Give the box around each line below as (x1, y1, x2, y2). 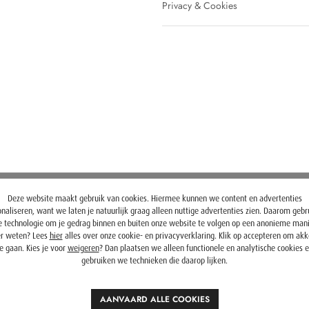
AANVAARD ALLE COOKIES (99, 293, 210, 306)
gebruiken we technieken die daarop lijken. (81, 256, 228, 266)
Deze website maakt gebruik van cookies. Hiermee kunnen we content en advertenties (7, 194, 302, 203)
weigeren (67, 243, 99, 253)
